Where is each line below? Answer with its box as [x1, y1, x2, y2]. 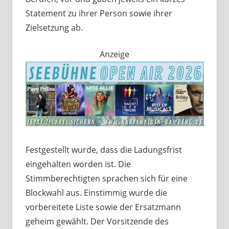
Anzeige [100, 49, 129, 60]
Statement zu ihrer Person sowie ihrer [25, 8, 172, 19]
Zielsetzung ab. [25, 22, 83, 34]
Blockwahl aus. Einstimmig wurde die [25, 187, 167, 199]
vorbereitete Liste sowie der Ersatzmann [25, 201, 181, 213]
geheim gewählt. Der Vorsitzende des [25, 216, 169, 227]
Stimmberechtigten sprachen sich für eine [25, 173, 188, 185]
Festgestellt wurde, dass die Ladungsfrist [25, 144, 182, 156]
